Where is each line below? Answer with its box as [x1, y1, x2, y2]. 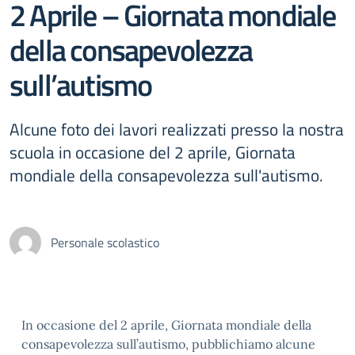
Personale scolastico [51, 233, 159, 252]
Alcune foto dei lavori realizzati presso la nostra [10, 116, 344, 142]
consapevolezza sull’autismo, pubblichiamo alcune [21, 336, 315, 352]
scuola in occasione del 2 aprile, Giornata [10, 139, 296, 165]
